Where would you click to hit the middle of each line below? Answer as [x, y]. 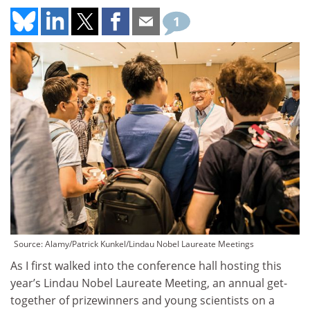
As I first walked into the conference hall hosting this [146, 266]
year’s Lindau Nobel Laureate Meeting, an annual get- [149, 283]
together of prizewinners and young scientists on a [143, 301]
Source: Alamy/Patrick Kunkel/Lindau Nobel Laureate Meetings [134, 244]
